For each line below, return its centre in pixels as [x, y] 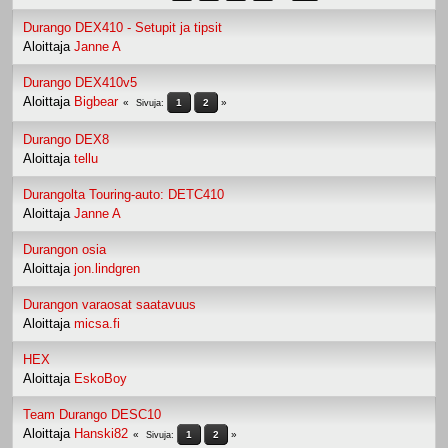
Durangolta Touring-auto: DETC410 [123, 194]
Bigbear [96, 101]
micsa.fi [97, 323]
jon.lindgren [107, 268]
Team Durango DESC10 [92, 414]
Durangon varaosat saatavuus [109, 304]
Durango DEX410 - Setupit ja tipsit [122, 27]
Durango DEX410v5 [80, 82]
